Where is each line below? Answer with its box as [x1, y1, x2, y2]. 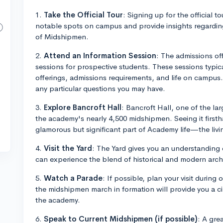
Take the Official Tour [44, 10, 123, 19]
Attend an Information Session [44, 51, 156, 60]
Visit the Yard [44, 143, 92, 153]
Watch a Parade [44, 173, 103, 183]
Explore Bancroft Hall [44, 103, 121, 112]
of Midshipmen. [35, 32, 89, 41]
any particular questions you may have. [35, 84, 165, 93]
